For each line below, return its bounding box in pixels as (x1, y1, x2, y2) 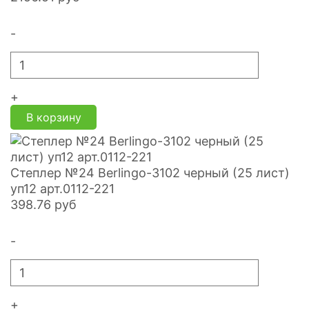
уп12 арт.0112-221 (10, 181, 114, 196)
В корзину (26, 110, 81, 124)
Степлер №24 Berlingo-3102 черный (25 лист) (10, 165, 290, 180)
